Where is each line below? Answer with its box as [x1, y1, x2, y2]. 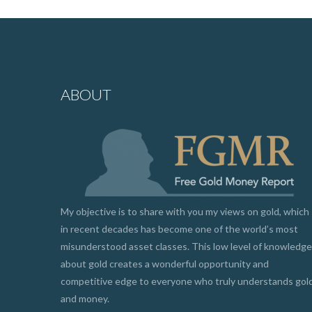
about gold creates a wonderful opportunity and [61, 258, 269, 270]
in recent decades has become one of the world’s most [61, 223, 298, 235]
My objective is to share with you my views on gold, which [61, 205, 309, 217]
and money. [61, 292, 109, 304]
